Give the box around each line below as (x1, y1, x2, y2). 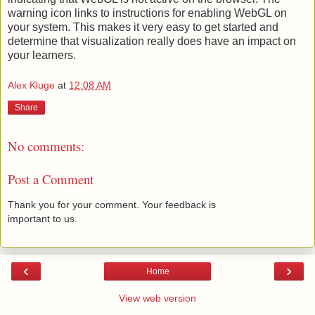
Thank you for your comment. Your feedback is (8, 199, 216, 211)
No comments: (8, 137, 84, 155)
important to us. (8, 213, 77, 225)
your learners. (8, 49, 76, 61)
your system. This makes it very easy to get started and (8, 20, 278, 33)
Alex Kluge (8, 79, 55, 91)
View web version (119, 292, 196, 304)
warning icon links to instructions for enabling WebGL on (8, 6, 287, 19)
